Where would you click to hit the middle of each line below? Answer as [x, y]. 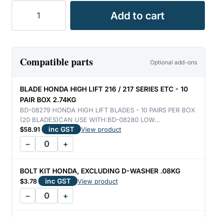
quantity [27, 85]
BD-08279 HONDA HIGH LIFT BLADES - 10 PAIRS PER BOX [108, 110]
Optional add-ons [174, 62]
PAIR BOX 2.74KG [48, 100]
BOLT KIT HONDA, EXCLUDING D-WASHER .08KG [100, 171]
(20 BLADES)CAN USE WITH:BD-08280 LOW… [90, 120]
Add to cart [138, 15]
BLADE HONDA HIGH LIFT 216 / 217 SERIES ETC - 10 [104, 89]
